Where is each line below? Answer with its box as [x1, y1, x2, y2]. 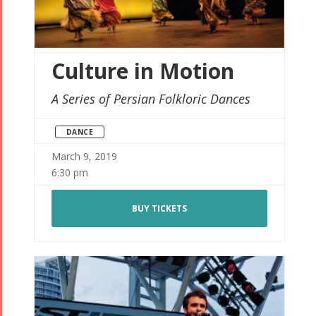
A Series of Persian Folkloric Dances [51, 90, 250, 108]
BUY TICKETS [131, 202, 187, 215]
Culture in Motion [51, 56, 234, 86]
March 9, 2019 [51, 150, 117, 164]
